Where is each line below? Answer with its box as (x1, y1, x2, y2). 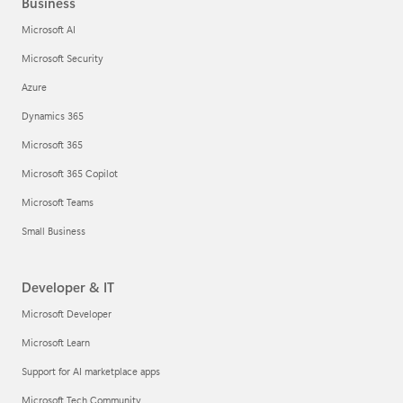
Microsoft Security (22, 50, 103, 65)
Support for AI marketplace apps (22, 363, 160, 378)
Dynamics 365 (22, 108, 84, 122)
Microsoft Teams (22, 194, 94, 209)
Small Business (22, 223, 85, 237)
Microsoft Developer (22, 306, 112, 320)
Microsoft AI (22, 22, 76, 36)
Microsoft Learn (22, 335, 90, 349)
